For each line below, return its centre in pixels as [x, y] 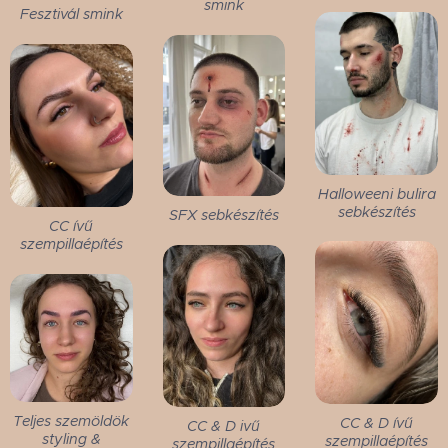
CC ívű [71, 226]
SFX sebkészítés [223, 214]
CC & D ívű [377, 423]
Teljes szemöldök [71, 421]
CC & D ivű [224, 426]
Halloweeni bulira [376, 193]
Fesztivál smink [71, 14]
